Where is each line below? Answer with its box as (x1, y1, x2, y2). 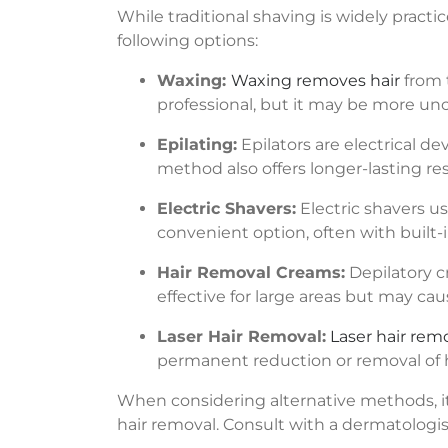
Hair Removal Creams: (157, 263, 345, 283)
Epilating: (157, 135, 237, 155)
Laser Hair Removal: (157, 327, 326, 347)
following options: (117, 31, 258, 51)
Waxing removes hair (231, 71, 400, 91)
